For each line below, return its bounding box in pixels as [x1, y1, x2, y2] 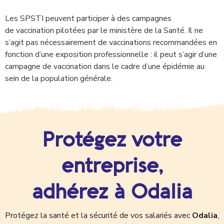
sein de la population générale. [5, 72, 112, 84]
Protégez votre [42, 127, 182, 151]
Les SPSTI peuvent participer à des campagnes [5, 12, 171, 24]
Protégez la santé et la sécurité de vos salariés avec [5, 209, 192, 221]
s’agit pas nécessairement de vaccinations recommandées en [5, 36, 217, 48]
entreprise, [61, 153, 162, 177]
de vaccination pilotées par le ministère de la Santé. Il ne [5, 24, 203, 36]
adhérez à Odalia [31, 179, 192, 203]
